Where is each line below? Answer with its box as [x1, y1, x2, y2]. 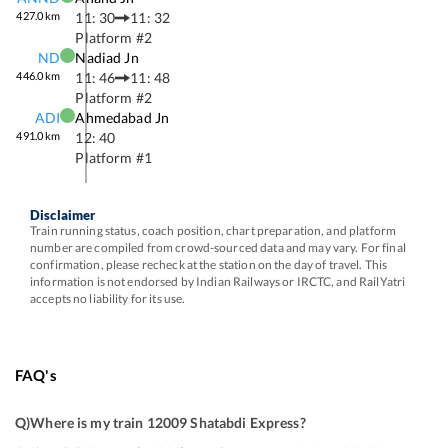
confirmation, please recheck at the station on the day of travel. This [30, 257, 388, 272]
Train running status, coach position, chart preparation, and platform [30, 223, 397, 238]
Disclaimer [30, 207, 96, 223]
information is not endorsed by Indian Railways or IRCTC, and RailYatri [30, 274, 406, 289]
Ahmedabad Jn [75, 109, 170, 126]
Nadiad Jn [75, 49, 139, 66]
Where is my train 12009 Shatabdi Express [30, 414, 300, 431]
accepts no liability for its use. [30, 291, 186, 306]
